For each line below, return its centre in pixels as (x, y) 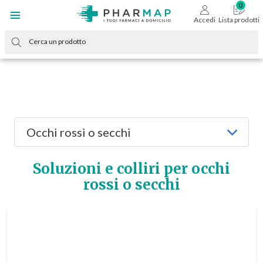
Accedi (204, 20)
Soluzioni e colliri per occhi (131, 169)
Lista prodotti (239, 20)
